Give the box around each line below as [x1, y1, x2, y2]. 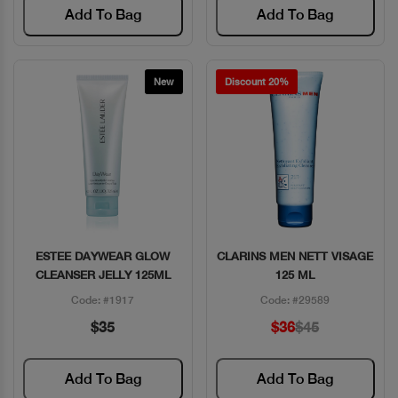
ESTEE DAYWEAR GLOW [36, 249, 171, 263]
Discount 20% [224, 76, 289, 87]
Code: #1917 [71, 293, 135, 306]
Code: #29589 [260, 293, 330, 306]
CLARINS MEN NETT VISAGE [217, 249, 374, 263]
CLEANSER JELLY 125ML [35, 267, 171, 282]
